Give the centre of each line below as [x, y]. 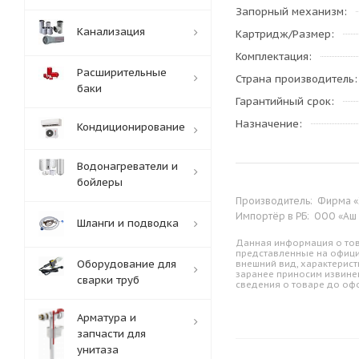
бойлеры [100, 182]
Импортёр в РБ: [274, 216]
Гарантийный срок [283, 101]
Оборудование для [127, 264]
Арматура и [107, 318]
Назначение [267, 124]
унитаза [98, 350]
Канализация [111, 32]
